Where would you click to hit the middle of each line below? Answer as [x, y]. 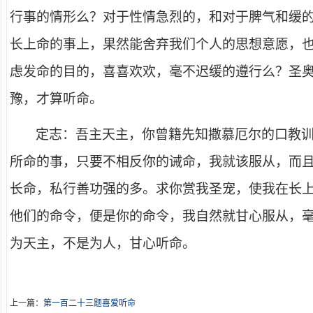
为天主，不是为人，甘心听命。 [103, 243]
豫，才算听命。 [56, 99]
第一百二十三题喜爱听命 [89, 303]
